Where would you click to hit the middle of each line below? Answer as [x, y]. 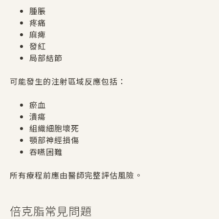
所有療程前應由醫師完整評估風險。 [76, 175]
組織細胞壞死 [54, 128]
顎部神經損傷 [54, 140]
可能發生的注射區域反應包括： [68, 81]
